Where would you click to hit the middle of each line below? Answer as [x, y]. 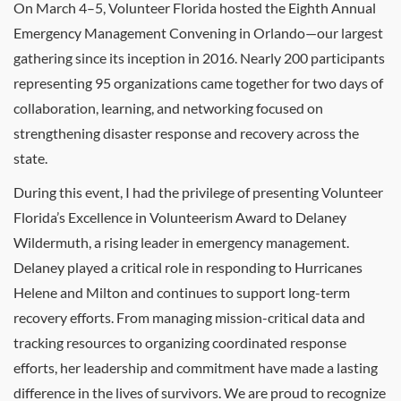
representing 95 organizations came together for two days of [198, 83]
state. [30, 158]
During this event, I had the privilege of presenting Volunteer [198, 192]
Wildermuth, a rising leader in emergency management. [181, 242]
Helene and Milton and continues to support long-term [182, 292]
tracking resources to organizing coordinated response [180, 342]
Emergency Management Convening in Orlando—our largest [198, 33]
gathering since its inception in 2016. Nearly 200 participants [199, 58]
